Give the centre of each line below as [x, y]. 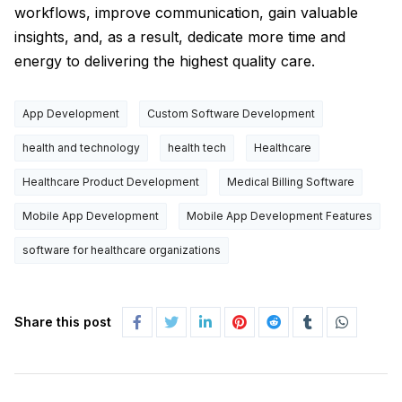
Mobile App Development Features [280, 215]
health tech [197, 147]
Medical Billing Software [291, 181]
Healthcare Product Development [111, 181]
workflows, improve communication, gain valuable [186, 12]
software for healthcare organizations [122, 249]
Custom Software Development [231, 113]
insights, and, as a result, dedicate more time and [180, 36]
